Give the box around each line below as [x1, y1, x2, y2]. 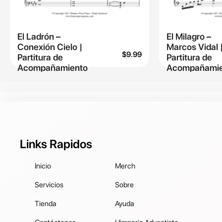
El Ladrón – [17, 31, 60, 42]
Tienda [35, 199, 57, 208]
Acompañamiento [17, 62, 88, 73]
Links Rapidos [20, 136, 92, 151]
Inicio [35, 161, 52, 170]
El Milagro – [166, 31, 211, 42]
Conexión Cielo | [17, 41, 82, 52]
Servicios [35, 180, 64, 189]
